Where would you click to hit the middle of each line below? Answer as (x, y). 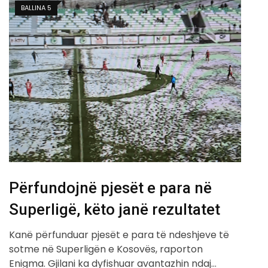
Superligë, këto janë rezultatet (115, 210)
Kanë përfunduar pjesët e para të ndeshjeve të (119, 235)
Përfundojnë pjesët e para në (110, 188)
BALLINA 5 (36, 8)
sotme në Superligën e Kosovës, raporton (106, 249)
